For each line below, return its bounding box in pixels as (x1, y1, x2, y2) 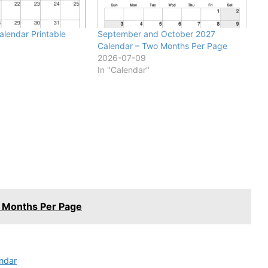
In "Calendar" (97, 64, 150, 75)
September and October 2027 (97, 28, 215, 39)
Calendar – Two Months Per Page (97, 40, 227, 51)
